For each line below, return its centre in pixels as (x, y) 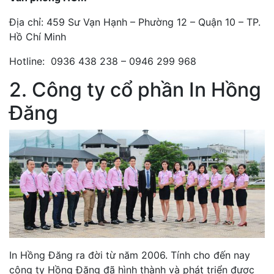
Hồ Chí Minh (38, 36)
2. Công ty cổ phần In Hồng (135, 89)
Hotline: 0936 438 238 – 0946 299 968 (103, 61)
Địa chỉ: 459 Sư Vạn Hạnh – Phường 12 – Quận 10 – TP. (135, 22)
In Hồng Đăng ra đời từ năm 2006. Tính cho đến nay (130, 255)
